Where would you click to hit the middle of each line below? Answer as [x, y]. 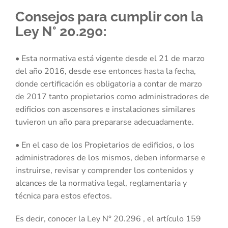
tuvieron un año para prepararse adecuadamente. [105, 122]
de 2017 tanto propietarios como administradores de [112, 97]
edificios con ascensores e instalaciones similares [105, 110]
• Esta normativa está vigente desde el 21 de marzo [110, 59]
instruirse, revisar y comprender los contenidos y [104, 171]
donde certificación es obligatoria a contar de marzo [109, 84]
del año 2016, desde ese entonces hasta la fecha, [106, 72]
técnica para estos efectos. [64, 196]
